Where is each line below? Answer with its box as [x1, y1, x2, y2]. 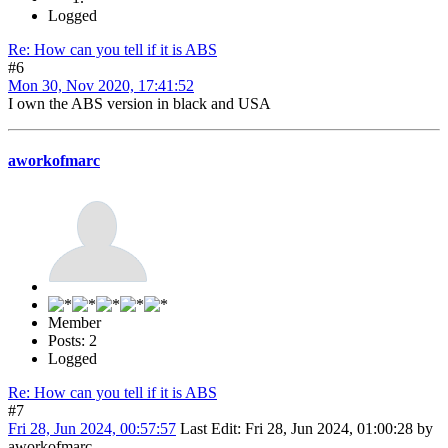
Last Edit [180, 419, 237, 437]
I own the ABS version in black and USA [8, 95, 271, 113]
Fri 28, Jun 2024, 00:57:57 [8, 419, 176, 437]
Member [48, 313, 101, 331]
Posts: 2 [48, 331, 97, 349]
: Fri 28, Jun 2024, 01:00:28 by [237, 419, 433, 437]
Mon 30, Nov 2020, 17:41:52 [8, 77, 194, 95]
